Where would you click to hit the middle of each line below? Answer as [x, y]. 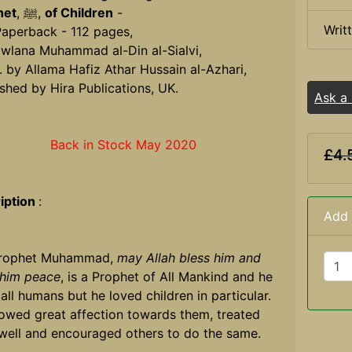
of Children [79, 13]
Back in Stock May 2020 [123, 145]
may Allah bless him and [189, 258]
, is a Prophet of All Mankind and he [166, 277]
